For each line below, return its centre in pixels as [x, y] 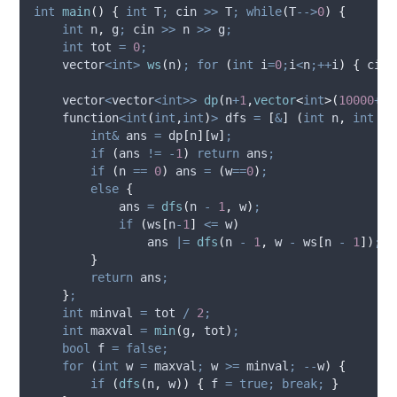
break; [304, 383]
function [77, 117]
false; [148, 348]
